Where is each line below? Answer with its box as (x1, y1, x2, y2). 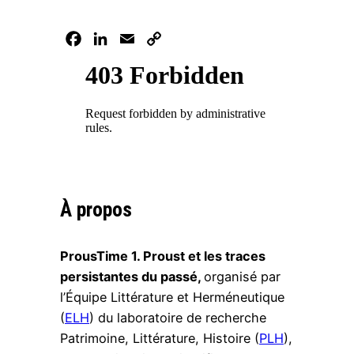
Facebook (84, 31, 143, 47)
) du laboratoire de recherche (89, 309, 266, 326)
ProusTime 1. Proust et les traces (60, 247, 265, 264)
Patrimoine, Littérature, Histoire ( (60, 330, 259, 346)
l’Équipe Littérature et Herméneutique (60, 288, 284, 305)
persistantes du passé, (60, 268, 204, 284)
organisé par (204, 268, 281, 284)
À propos (60, 197, 132, 221)
